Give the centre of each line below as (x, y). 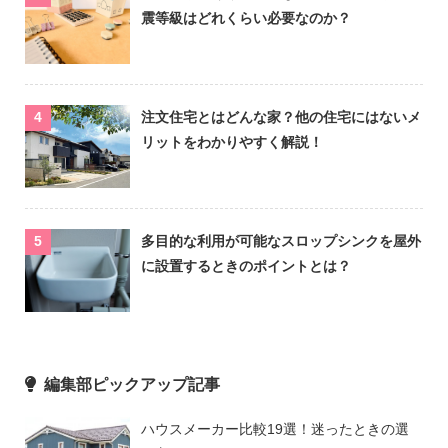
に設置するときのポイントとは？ (246, 265)
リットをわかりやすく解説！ (232, 141)
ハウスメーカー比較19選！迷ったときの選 (275, 428)
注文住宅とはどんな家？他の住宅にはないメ (281, 116)
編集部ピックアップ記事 (132, 384)
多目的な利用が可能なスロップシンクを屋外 (281, 240)
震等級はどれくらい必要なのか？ (246, 17)
